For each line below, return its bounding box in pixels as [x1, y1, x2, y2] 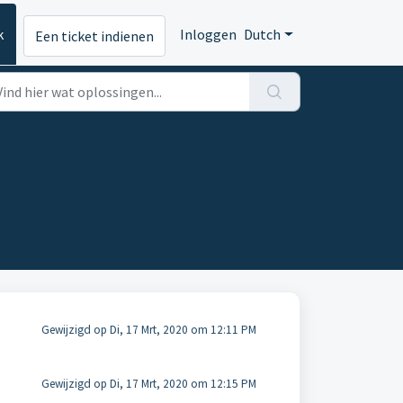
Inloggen [180, 25, 237, 43]
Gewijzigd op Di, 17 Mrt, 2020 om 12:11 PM [40, 322, 256, 337]
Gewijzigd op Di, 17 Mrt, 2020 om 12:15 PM [40, 376, 256, 391]
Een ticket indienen [35, 27, 155, 46]
